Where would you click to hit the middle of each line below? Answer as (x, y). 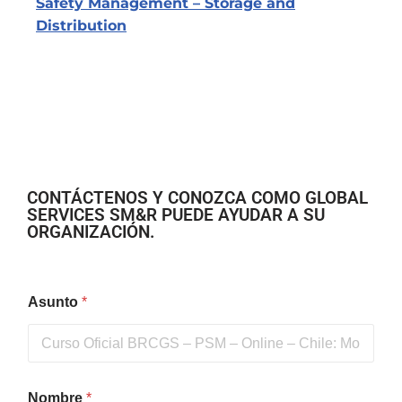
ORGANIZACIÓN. (91, 232)
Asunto (55, 302)
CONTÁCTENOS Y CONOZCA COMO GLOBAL (197, 198)
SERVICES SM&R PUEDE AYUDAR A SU (176, 215)
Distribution (81, 26)
